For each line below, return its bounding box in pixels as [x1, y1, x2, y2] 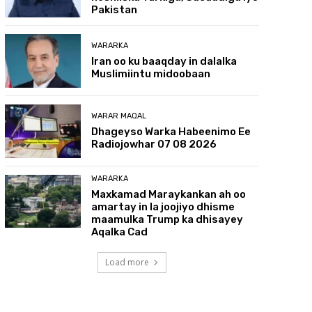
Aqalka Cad [91, 225, 148, 238]
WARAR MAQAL [91, 111, 147, 120]
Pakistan [91, 3, 138, 17]
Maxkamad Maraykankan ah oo [91, 187, 247, 201]
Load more [104, 256, 149, 268]
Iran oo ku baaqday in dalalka [91, 54, 237, 68]
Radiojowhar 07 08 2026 [91, 137, 217, 150]
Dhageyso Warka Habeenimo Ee [91, 125, 251, 138]
